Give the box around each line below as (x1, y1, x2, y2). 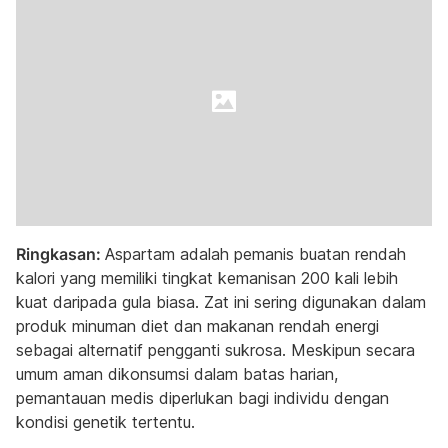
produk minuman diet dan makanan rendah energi (16, 316, 379, 336)
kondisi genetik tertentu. (16, 412, 195, 432)
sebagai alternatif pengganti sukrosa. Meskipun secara (16, 340, 415, 360)
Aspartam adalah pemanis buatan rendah (105, 244, 406, 264)
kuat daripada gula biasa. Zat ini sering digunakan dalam (16, 292, 426, 312)
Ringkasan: (16, 244, 105, 264)
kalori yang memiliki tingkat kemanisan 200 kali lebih (16, 268, 398, 288)
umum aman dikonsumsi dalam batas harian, (16, 364, 338, 384)
